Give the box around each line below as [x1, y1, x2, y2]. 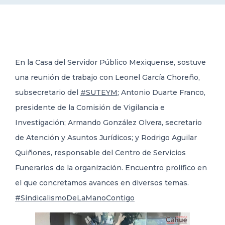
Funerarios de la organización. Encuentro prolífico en [15, 163, 207, 173]
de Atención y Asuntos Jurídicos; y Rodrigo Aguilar [15, 133, 197, 143]
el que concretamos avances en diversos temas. [15, 178, 189, 188]
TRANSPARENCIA [15, 84, 76, 93]
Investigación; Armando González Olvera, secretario [15, 118, 202, 128]
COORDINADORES [15, 52, 80, 60]
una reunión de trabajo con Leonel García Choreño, [15, 73, 200, 82]
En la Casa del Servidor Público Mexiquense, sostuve [15, 58, 206, 67]
